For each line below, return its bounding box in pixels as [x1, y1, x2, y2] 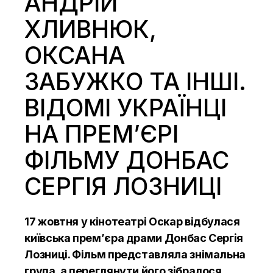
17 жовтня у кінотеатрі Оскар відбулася [24, 214, 240, 228]
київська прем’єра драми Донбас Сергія [24, 231, 243, 244]
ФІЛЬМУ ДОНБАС [24, 145, 230, 174]
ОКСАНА [24, 40, 126, 69]
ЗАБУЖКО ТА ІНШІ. [24, 66, 247, 96]
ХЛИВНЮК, [24, 14, 157, 43]
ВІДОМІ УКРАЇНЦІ [24, 93, 227, 122]
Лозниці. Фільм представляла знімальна [24, 247, 246, 261]
